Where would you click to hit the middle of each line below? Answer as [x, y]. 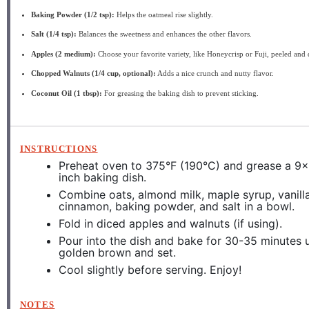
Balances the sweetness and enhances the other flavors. [165, 34]
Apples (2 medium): [64, 53]
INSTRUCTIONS [59, 148]
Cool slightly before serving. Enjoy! [150, 269]
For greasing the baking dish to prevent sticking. [181, 93]
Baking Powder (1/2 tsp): [73, 14]
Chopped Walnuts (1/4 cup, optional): [94, 73]
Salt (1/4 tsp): [54, 34]
